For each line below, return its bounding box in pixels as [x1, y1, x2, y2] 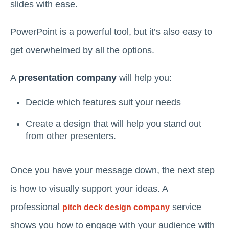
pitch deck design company [62, 203, 170, 212]
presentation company [18, 72, 117, 83]
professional [10, 202, 62, 213]
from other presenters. [26, 130, 116, 141]
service [170, 202, 201, 213]
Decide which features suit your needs [26, 97, 181, 107]
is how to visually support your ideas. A [10, 184, 168, 194]
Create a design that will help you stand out [26, 118, 201, 129]
